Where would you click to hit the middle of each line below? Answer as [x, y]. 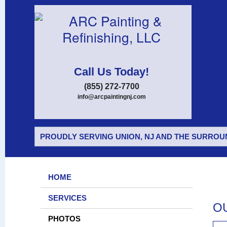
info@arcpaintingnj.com [111, 97]
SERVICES [67, 198]
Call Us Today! [111, 72]
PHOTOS [64, 219]
